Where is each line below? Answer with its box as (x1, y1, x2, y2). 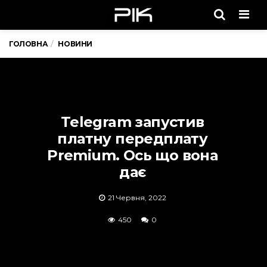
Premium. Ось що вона (47, 147, 218, 164)
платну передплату (57, 130, 208, 147)
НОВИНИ (58, 39, 93, 48)
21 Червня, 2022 (107, 193, 166, 202)
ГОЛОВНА (9, 39, 48, 48)
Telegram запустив (60, 113, 204, 131)
